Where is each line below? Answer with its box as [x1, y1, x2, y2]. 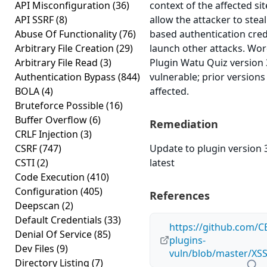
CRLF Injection [15, 128, 80, 141]
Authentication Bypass [15, 70, 118, 83]
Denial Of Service [15, 228, 94, 241]
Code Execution [15, 170, 87, 184]
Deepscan [15, 199, 62, 212]
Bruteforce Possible [15, 99, 106, 112]
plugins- [169, 234, 206, 247]
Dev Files [15, 242, 57, 255]
